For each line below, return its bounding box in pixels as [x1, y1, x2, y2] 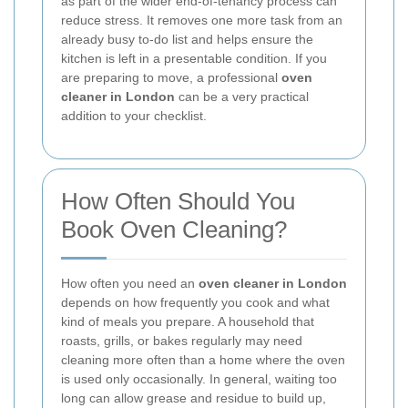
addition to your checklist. [61, 107, 207, 123]
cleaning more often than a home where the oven [61, 352, 345, 367]
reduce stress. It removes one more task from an [61, 12, 342, 27]
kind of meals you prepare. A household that [61, 313, 314, 329]
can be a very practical [175, 88, 309, 104]
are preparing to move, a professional [61, 69, 281, 85]
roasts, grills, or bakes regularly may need [61, 332, 302, 348]
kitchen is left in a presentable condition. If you [61, 50, 327, 66]
